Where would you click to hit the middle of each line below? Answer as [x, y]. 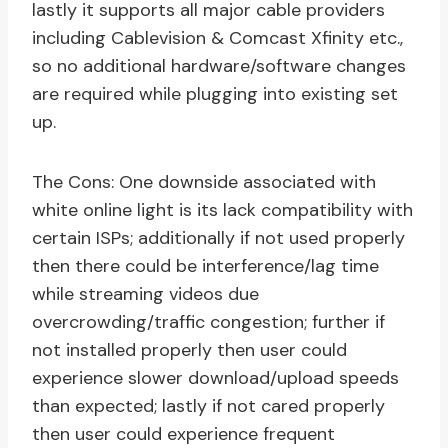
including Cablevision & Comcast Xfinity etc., [217, 38]
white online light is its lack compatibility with [222, 210]
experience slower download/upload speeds [215, 378]
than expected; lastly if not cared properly [208, 406]
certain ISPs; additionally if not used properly [218, 238]
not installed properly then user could [189, 350]
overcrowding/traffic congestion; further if [208, 322]
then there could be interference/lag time [205, 266]
